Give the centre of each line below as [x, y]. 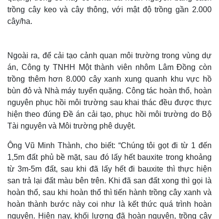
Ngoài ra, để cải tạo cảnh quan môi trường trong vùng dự [109, 55]
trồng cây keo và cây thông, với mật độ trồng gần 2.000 [109, 10]
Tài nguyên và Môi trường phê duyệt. [71, 126]
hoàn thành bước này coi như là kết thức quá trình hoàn [109, 204]
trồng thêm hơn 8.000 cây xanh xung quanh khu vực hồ [109, 79]
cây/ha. [20, 21]
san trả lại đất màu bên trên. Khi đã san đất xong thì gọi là [109, 181]
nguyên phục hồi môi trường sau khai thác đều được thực [109, 102]
